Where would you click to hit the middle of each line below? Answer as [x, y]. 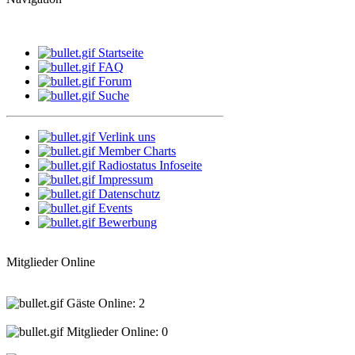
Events [115, 208]
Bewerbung [128, 223]
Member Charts [137, 151]
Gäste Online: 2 [104, 303]
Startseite [121, 53]
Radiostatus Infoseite [150, 166]
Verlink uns [127, 137]
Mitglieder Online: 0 [116, 332]
